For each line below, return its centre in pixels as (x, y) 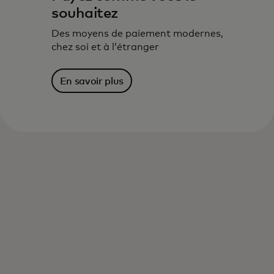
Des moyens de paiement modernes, (137, 34)
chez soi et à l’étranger (105, 47)
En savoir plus (92, 81)
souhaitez (85, 13)
